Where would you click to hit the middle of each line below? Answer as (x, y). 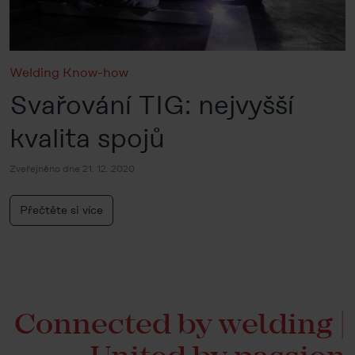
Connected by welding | (180, 324)
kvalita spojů (87, 138)
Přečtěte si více (61, 210)
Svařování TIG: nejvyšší (152, 105)
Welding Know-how (69, 72)
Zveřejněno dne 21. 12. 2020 (72, 168)
